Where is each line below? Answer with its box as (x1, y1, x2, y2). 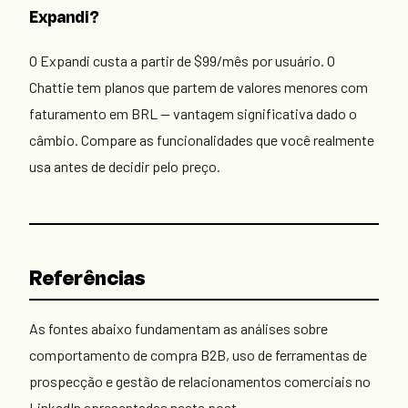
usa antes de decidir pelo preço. (29, 158, 220, 176)
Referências (29, 270, 146, 291)
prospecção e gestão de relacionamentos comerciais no (29, 372, 371, 391)
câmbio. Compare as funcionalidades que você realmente (29, 131, 374, 149)
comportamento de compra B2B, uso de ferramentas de (29, 346, 367, 364)
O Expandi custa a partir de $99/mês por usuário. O (29, 52, 335, 70)
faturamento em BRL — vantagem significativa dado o (29, 105, 357, 123)
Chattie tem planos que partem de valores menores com (29, 78, 368, 97)
